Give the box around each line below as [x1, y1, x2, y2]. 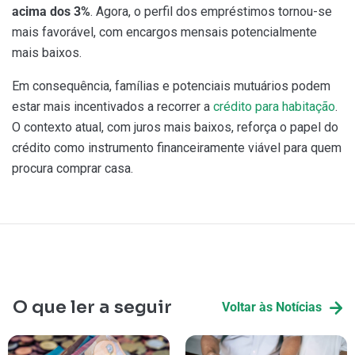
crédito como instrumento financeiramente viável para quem [12, 140, 342, 156]
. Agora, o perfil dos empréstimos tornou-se [90, 4, 332, 20]
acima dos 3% [12, 4, 90, 20]
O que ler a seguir [13, 296, 172, 319]
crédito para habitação [213, 99, 335, 115]
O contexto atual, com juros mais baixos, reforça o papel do [12, 120, 338, 136]
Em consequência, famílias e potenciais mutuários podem [12, 78, 330, 94]
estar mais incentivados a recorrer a [12, 99, 213, 115]
